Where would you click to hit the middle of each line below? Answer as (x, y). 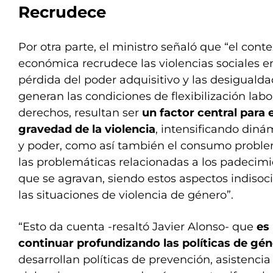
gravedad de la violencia (87, 129)
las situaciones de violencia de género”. (126, 195)
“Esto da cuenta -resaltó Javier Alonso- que (137, 227)
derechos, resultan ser (80, 113)
